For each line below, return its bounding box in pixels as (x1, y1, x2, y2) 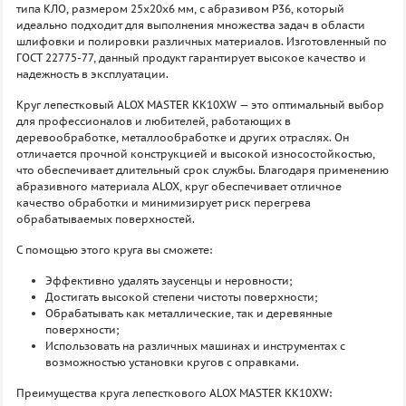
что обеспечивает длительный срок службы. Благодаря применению (16, 163, 389, 177)
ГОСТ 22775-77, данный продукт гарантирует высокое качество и (16, 51, 366, 64)
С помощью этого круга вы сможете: (16, 243, 212, 256)
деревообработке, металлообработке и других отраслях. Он (16, 130, 349, 144)
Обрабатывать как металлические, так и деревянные (45, 306, 333, 320)
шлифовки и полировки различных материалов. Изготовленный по (16, 34, 387, 48)
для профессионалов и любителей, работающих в (16, 114, 291, 128)
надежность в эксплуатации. (16, 67, 169, 81)
